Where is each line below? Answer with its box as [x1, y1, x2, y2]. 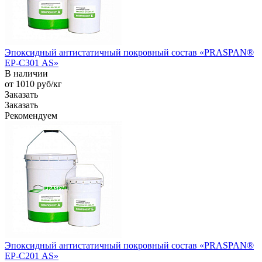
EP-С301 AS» [5, 57, 58, 68]
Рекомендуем [5, 110, 57, 120]
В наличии [5, 68, 48, 78]
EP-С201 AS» [5, 250, 58, 261]
